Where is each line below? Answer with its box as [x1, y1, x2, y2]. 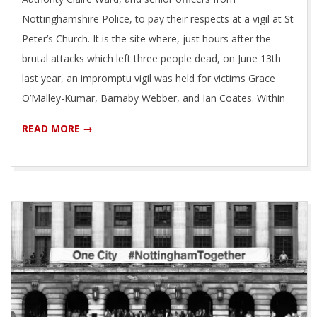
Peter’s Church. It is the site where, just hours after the [22, 31, 271, 45]
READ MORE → [22, 121, 93, 135]
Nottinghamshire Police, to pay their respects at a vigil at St [22, 11, 294, 25]
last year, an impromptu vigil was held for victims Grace [22, 71, 275, 85]
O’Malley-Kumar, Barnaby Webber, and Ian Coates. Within [22, 91, 285, 105]
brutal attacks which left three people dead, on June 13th [22, 51, 281, 65]
